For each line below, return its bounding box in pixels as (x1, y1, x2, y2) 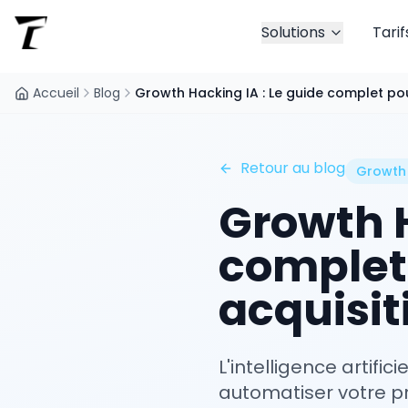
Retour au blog (240, 158, 345, 178)
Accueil (33, 84, 79, 102)
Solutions (260, 22, 325, 43)
